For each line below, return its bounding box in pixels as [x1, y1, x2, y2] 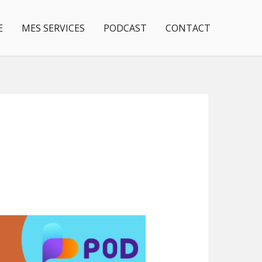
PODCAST [104, 21, 147, 35]
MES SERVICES [22, 21, 85, 35]
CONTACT [166, 21, 211, 35]
